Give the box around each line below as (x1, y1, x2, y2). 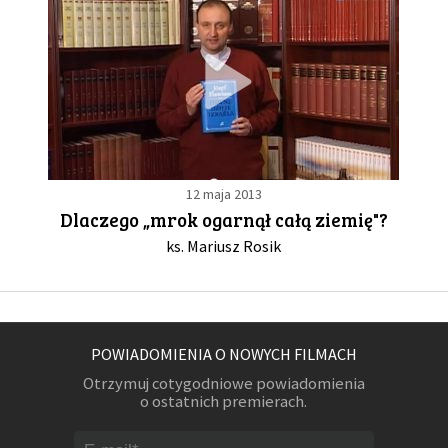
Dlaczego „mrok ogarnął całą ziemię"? (59, 207, 388, 233)
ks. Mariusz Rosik (166, 236, 282, 257)
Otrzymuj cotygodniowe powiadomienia (82, 373, 365, 395)
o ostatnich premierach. (140, 391, 308, 413)
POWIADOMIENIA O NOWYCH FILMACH (90, 344, 357, 365)
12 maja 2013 (185, 185, 262, 204)
